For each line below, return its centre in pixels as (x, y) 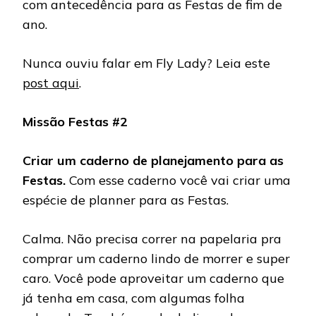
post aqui (51, 83)
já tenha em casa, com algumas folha (134, 298)
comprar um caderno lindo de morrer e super (156, 259)
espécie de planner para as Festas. (126, 200)
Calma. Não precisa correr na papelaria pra (152, 239)
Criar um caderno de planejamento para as (153, 161)
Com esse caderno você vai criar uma (178, 181)
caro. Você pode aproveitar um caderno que (153, 279)
